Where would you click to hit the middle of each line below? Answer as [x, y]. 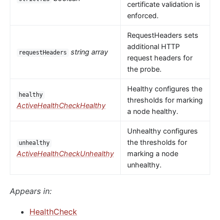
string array [90, 52]
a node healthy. [152, 111]
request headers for [160, 58]
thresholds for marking [165, 100]
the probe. [144, 69]
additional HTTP [153, 47]
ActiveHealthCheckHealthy [61, 106]
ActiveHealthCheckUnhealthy [65, 154]
